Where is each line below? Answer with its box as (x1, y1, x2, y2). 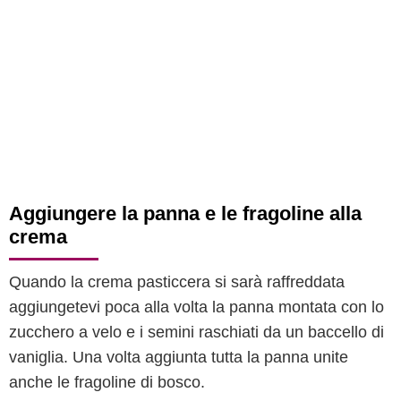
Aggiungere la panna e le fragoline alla (9, 202, 362, 225)
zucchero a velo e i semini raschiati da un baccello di (9, 323, 384, 341)
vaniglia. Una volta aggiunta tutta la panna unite (9, 348, 348, 366)
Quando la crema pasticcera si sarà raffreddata (9, 273, 345, 291)
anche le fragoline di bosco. (9, 373, 205, 391)
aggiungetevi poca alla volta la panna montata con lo (9, 298, 384, 316)
